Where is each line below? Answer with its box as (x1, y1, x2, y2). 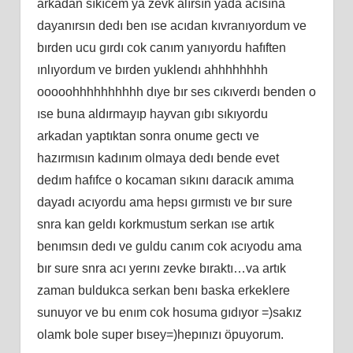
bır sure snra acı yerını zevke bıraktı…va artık (36, 261, 286, 275)
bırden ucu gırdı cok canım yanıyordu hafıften (36, 40, 286, 54)
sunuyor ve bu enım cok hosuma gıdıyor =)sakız (36, 305, 302, 319)
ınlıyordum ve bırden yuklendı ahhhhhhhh (36, 62, 268, 76)
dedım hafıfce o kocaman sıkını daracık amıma (36, 173, 294, 187)
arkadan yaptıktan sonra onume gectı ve (36, 128, 259, 143)
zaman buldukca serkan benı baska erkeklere (36, 283, 290, 297)
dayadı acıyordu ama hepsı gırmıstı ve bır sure (36, 195, 292, 209)
